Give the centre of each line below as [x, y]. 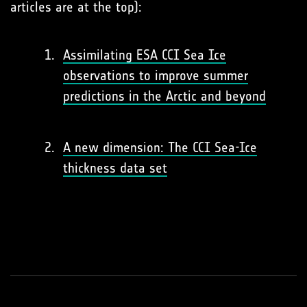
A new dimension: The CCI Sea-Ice [160, 147]
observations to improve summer [156, 75]
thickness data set [115, 168]
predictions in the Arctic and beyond [164, 96]
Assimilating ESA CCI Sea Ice [145, 54]
